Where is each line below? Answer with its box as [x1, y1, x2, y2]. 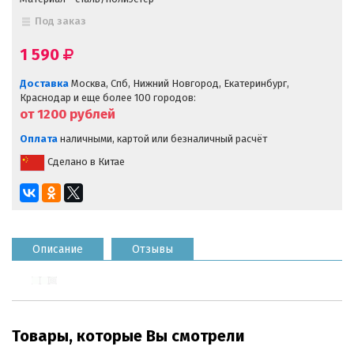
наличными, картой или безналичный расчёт [58, 132, 267, 145]
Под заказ [35, 14, 87, 27]
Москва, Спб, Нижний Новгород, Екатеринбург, [69, 77, 289, 89]
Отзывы [132, 242, 173, 256]
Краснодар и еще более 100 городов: [20, 91, 196, 104]
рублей [66, 105, 115, 122]
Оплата [20, 132, 58, 145]
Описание [32, 242, 83, 256]
